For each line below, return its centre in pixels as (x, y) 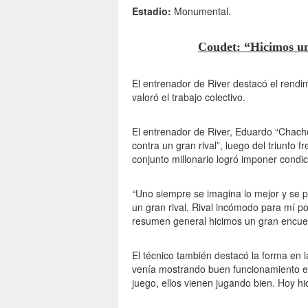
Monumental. (201, 11)
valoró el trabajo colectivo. (189, 97)
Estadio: (152, 11)
